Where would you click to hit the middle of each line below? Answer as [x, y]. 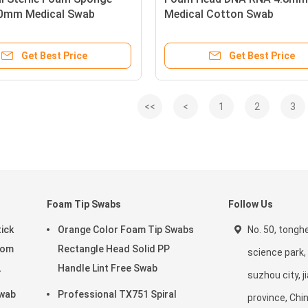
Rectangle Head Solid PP [114, 249]
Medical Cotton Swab [219, 14]
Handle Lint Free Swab [108, 268]
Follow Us [251, 204]
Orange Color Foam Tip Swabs [126, 230]
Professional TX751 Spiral [117, 294]
